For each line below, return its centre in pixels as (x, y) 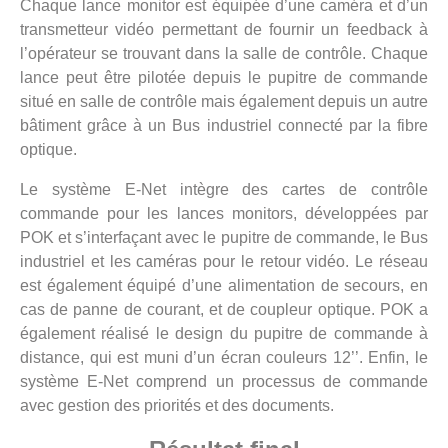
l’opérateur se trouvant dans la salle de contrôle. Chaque (224, 54)
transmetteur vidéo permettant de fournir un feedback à (224, 30)
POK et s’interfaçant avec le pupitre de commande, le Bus (224, 238)
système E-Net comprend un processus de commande (224, 382)
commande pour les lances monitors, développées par (224, 214)
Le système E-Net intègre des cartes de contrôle (224, 190)
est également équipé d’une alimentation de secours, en (224, 286)
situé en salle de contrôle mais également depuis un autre (224, 102)
